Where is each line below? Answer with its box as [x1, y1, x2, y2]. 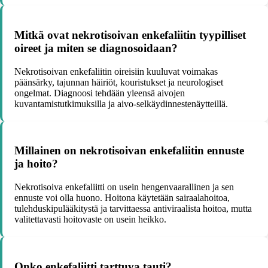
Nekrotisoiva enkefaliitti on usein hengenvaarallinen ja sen [14, 182, 234, 192]
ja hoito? [14, 157, 58, 170]
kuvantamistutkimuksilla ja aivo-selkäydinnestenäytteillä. [14, 98, 228, 109]
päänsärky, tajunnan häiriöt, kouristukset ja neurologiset [14, 77, 223, 87]
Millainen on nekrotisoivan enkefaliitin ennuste [14, 144, 244, 157]
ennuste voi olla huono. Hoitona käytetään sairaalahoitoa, [14, 193, 230, 203]
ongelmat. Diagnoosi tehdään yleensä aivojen [14, 87, 185, 98]
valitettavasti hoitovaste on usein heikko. [14, 214, 166, 224]
